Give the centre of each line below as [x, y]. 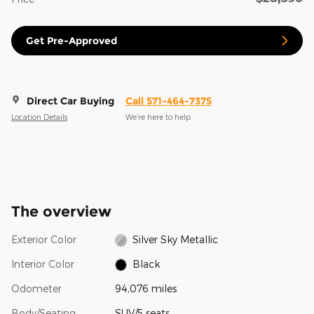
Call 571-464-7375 [169, 101]
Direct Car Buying [70, 101]
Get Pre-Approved [71, 40]
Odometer [36, 288]
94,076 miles [145, 288]
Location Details [39, 117]
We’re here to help [158, 117]
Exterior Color [44, 239]
